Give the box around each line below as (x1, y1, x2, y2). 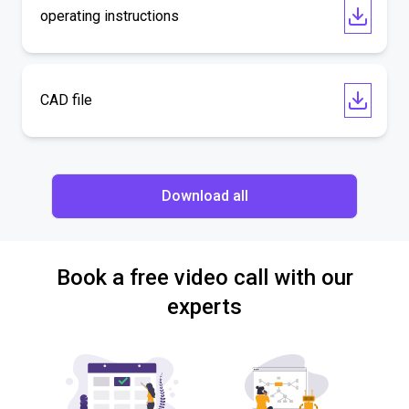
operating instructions (40, 7, 179, 25)
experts (167, 294, 242, 320)
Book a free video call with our (56, 265, 353, 290)
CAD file (40, 91, 92, 109)
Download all (161, 187, 248, 204)
